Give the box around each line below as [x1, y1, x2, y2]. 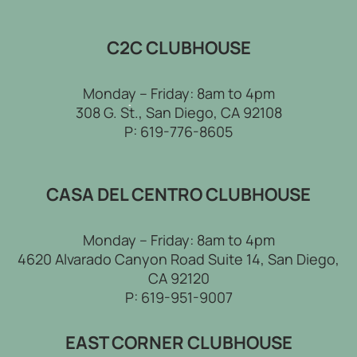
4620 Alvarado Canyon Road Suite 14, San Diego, [18, 249, 339, 269]
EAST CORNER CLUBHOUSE [65, 331, 292, 355]
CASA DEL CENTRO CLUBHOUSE [46, 182, 311, 206]
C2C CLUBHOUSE [106, 36, 251, 60]
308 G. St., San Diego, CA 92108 [75, 103, 282, 122]
